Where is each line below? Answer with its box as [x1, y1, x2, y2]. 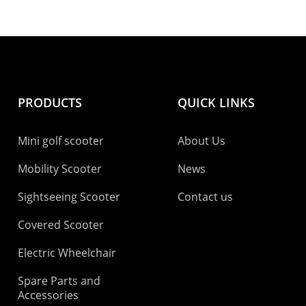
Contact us [178, 189, 233, 205]
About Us [178, 133, 225, 149]
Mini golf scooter [18, 133, 104, 149]
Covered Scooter [18, 217, 104, 233]
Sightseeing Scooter [18, 189, 120, 205]
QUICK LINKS [178, 94, 255, 111]
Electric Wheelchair [18, 245, 116, 261]
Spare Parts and [18, 273, 100, 289]
